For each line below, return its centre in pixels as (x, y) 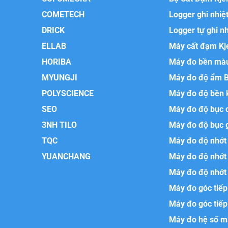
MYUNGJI (59, 78)
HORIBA (56, 62)
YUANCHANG (66, 157)
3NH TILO (59, 125)
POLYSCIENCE (67, 94)
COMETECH (63, 15)
